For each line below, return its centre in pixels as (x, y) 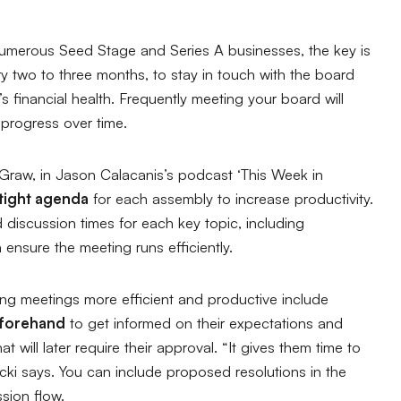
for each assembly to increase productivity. (231, 199)
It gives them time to (295, 346)
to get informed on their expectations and (205, 322)
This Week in (282, 175)
